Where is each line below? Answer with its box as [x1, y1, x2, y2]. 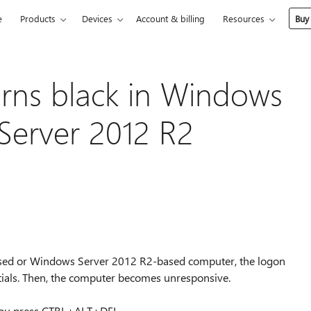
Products [20, 12, 56, 24]
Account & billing [136, 12, 205, 24]
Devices [82, 12, 113, 24]
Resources [223, 12, 265, 24]
